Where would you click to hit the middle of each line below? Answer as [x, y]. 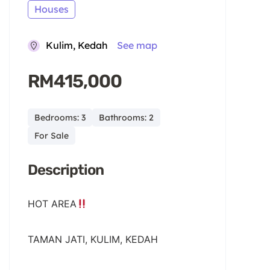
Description [66, 170]
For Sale [52, 136]
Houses [52, 9]
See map [137, 46]
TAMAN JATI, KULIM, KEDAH [93, 240]
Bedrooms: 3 [60, 118]
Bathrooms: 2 [126, 118]
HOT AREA [52, 204]
